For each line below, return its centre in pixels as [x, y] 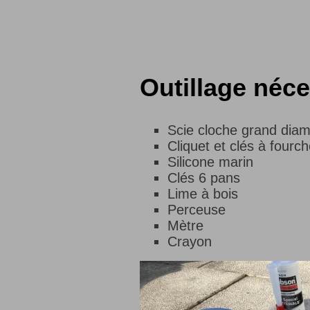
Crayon [190, 241]
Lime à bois [203, 193]
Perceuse [197, 209]
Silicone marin [210, 162]
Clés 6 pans [204, 177]
